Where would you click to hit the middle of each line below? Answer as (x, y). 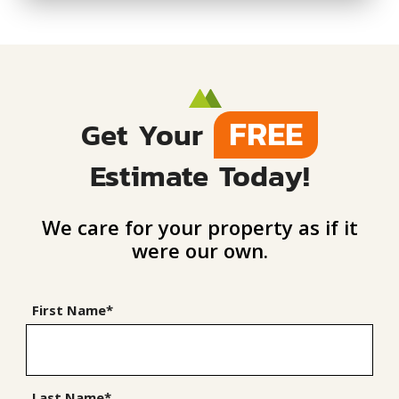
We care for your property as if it (199, 227)
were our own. (199, 250)
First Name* (73, 309)
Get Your (148, 133)
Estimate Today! (199, 174)
